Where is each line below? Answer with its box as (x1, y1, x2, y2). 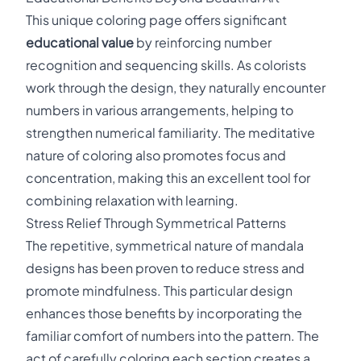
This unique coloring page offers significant (26, 11, 287, 28)
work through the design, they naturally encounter (26, 79, 326, 96)
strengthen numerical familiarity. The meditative (26, 124, 315, 141)
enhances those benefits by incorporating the (26, 305, 302, 322)
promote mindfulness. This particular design (26, 282, 293, 299)
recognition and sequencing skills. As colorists (26, 56, 306, 73)
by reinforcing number (134, 34, 272, 51)
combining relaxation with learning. (26, 192, 239, 209)
